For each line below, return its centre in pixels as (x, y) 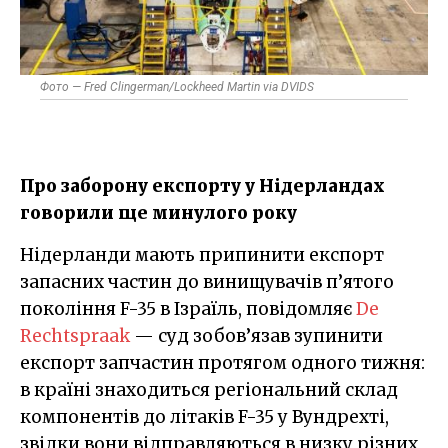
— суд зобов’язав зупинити (256, 335)
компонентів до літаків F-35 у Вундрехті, (204, 416)
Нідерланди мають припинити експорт (27, 254)
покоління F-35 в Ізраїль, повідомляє (188, 308)
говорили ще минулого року (158, 212)
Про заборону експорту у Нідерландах (202, 185)
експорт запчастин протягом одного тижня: (222, 362)
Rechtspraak (75, 335)
